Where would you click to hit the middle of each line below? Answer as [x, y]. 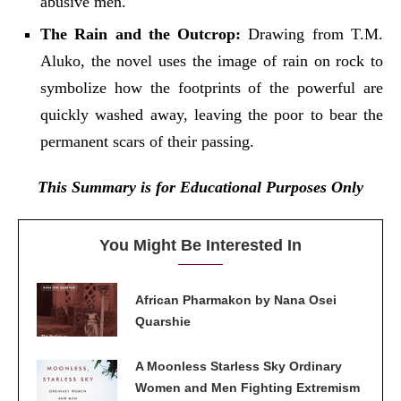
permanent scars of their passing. [147, 141]
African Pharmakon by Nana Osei [236, 299]
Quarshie [163, 321]
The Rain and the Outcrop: [141, 34]
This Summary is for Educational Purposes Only [200, 187]
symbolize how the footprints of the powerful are [212, 87]
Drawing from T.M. [312, 34]
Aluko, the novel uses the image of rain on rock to [212, 60]
